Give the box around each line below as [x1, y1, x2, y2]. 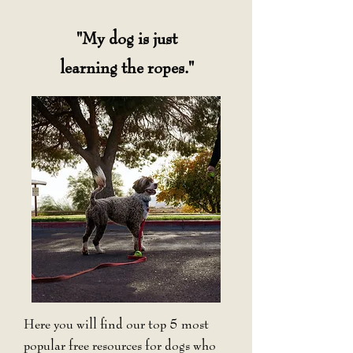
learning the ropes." [59, 59, 194, 78]
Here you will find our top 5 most [24, 317, 209, 332]
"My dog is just [76, 30, 177, 49]
